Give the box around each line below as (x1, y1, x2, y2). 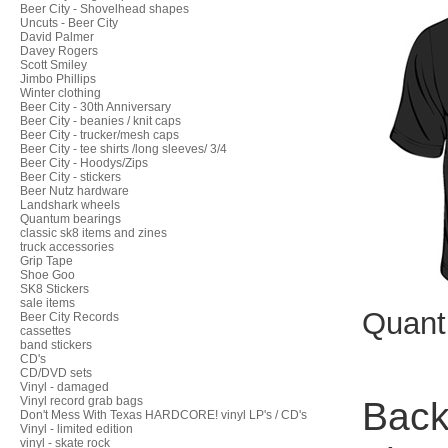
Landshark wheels (20, 198, 120, 212)
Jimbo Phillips (20, 72, 96, 86)
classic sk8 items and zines (20, 226, 167, 240)
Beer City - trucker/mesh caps (20, 128, 179, 142)
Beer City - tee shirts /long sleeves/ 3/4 (20, 142, 227, 156)
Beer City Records (20, 310, 119, 324)
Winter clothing (20, 86, 101, 100)
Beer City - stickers (20, 170, 121, 184)
